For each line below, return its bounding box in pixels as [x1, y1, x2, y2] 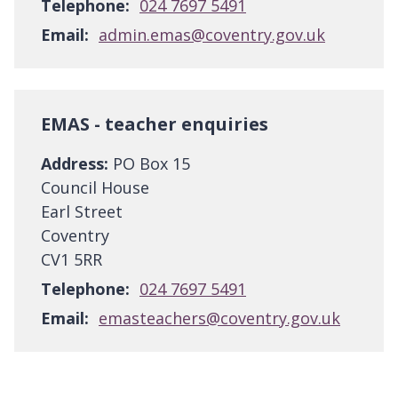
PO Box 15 [108, 153, 190, 175]
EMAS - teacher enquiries [41, 112, 268, 137]
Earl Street [41, 201, 123, 223]
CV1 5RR [41, 249, 102, 271]
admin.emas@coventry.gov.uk [99, 24, 325, 46]
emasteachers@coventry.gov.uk [99, 307, 340, 330]
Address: [41, 153, 108, 175]
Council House [41, 177, 149, 199]
